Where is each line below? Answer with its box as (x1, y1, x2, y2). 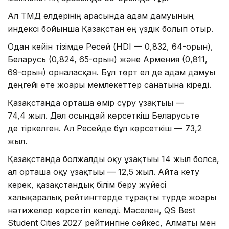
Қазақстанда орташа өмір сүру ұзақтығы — (8, 97, 184, 108)
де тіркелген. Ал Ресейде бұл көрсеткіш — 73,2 (8, 123, 202, 133)
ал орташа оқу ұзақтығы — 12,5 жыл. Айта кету (8, 166, 199, 177)
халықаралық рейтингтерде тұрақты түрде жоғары (8, 192, 216, 202)
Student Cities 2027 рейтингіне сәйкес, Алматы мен (8, 217, 216, 228)
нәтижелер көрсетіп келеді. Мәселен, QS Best (8, 204, 195, 215)
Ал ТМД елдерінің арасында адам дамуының (8, 10, 194, 21)
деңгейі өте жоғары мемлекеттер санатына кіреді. (8, 79, 211, 90)
